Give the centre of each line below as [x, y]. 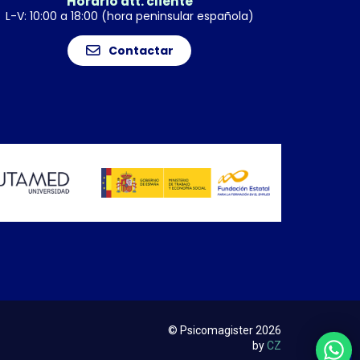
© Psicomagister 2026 [224, 330]
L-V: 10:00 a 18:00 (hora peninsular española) [129, 16]
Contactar [141, 50]
